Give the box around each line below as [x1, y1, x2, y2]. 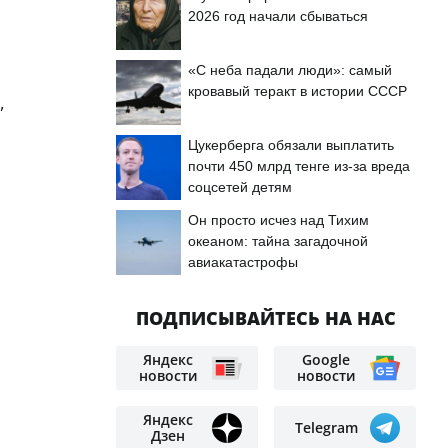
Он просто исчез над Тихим [188, 212, 369, 228]
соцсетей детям [188, 179, 292, 195]
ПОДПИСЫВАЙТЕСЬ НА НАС [136, 306, 396, 330]
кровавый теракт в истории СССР [188, 83, 407, 99]
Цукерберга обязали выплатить [188, 137, 394, 153]
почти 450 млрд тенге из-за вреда [188, 158, 410, 174]
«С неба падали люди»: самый [188, 62, 392, 78]
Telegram [294, 418, 358, 437]
